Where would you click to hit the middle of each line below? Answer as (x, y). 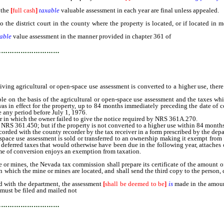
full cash (24, 10)
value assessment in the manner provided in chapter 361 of (92, 36)
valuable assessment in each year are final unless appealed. (139, 10)
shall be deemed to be (135, 184)
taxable (49, 10)
